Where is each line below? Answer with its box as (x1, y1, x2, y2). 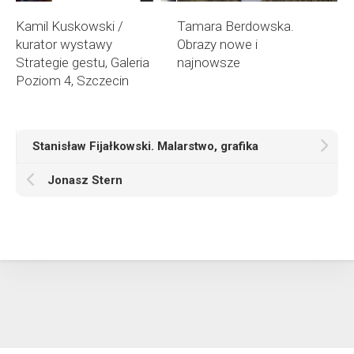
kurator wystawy (16, 36, 112, 52)
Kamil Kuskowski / (16, 17, 123, 34)
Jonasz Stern (47, 172, 122, 187)
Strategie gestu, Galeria (16, 54, 149, 70)
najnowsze (177, 54, 240, 70)
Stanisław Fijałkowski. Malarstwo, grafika (32, 138, 258, 153)
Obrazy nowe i (177, 36, 258, 52)
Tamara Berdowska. (177, 17, 294, 34)
